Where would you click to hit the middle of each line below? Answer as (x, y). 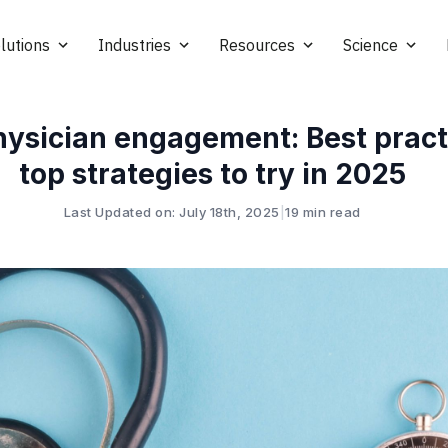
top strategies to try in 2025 (212, 174)
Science (370, 45)
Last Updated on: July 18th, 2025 (171, 212)
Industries (134, 45)
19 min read (323, 212)
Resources (257, 45)
